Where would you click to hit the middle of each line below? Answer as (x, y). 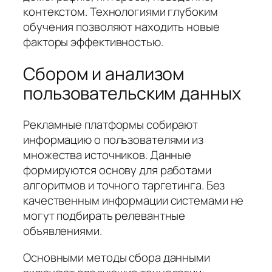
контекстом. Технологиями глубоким (121, 12)
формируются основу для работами (117, 170)
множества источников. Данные (107, 155)
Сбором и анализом (104, 73)
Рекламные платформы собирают (111, 125)
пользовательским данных (132, 93)
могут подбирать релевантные (104, 216)
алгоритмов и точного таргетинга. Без (124, 185)
